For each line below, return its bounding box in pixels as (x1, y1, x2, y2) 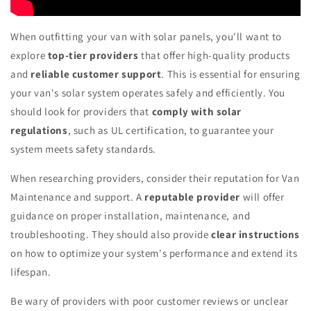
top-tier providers (47, 48, 139, 62)
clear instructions (211, 227, 301, 241)
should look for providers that (10, 104, 152, 118)
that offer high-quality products (138, 48, 290, 62)
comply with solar (151, 104, 242, 118)
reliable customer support (31, 67, 162, 81)
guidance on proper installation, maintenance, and (10, 208, 251, 222)
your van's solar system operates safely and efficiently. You (10, 85, 286, 99)
